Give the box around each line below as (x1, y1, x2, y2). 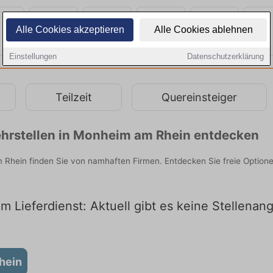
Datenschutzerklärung (187, 52, 264, 61)
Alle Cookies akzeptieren (15, 24, 124, 35)
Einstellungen (9, 52, 57, 61)
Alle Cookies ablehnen (154, 24, 253, 35)
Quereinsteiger (161, 90, 237, 104)
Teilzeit (55, 90, 92, 104)
